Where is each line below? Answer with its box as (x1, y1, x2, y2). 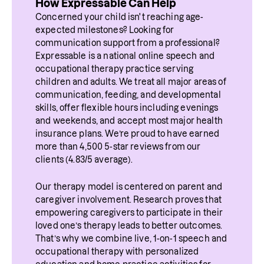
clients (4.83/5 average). (35, 155, 133, 165)
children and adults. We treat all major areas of (35, 77, 226, 87)
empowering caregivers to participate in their (35, 208, 223, 218)
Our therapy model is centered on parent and (35, 182, 223, 192)
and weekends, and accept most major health (35, 116, 223, 126)
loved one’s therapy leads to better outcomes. (35, 221, 223, 231)
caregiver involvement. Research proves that (35, 195, 222, 205)
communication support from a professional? (35, 38, 220, 48)
